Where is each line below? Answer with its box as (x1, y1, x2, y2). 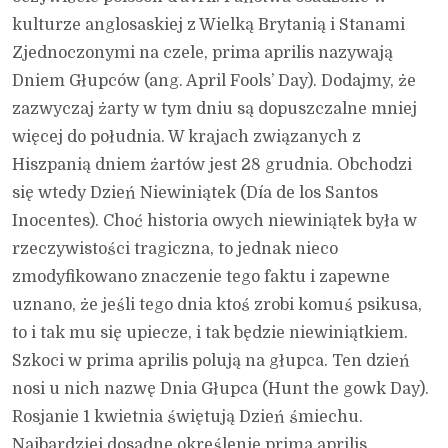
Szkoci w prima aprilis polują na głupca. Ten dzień (12, 352, 410, 371)
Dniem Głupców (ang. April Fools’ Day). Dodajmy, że (12, 72, 416, 91)
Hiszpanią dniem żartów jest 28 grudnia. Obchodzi (12, 156, 412, 175)
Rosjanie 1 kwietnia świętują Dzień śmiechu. (12, 408, 363, 427)
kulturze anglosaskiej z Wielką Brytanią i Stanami (12, 16, 405, 35)
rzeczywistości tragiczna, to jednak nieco (12, 240, 338, 259)
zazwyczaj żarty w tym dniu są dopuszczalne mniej (12, 100, 417, 119)
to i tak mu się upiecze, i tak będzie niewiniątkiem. (12, 324, 408, 343)
